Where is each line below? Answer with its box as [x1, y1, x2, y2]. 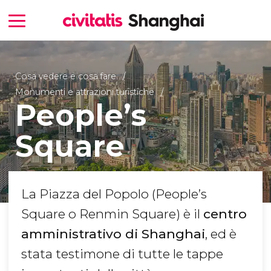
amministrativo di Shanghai [21, 226, 205, 242]
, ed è [205, 226, 237, 242]
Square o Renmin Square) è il [21, 206, 203, 222]
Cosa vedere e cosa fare [15, 70, 116, 82]
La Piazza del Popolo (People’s [21, 186, 207, 202]
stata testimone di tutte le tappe [21, 246, 223, 262]
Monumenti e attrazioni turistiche [15, 86, 154, 97]
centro [203, 206, 247, 222]
